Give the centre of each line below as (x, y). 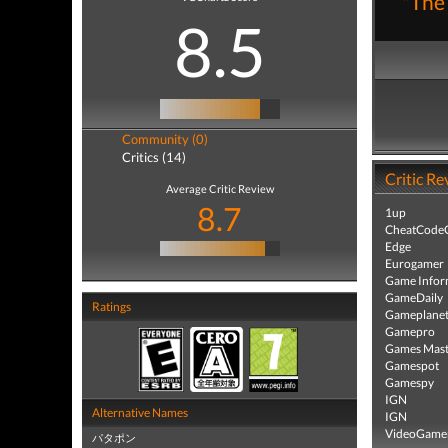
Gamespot (412, 365)
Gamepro (410, 331)
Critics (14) (154, 157)
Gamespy (409, 382)
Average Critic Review (219, 188)
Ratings (111, 306)
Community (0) (165, 139)
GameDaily (414, 297)
